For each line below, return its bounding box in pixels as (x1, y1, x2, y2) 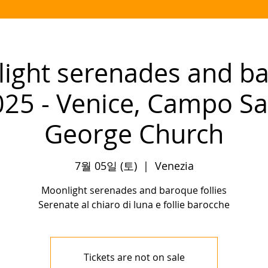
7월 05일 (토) (74, 159, 137, 173)
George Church (44, 117, 224, 151)
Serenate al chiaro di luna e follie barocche (38, 198, 230, 212)
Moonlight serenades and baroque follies (41, 184, 227, 197)
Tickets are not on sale (83, 251, 185, 264)
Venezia (154, 159, 194, 173)
